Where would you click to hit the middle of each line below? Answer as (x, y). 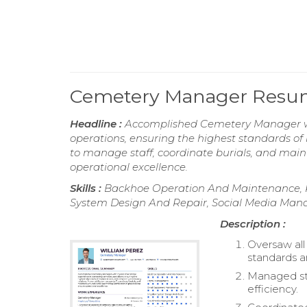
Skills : (87, 188)
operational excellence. (129, 167)
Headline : (97, 124)
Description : (253, 224)
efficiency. (273, 289)
